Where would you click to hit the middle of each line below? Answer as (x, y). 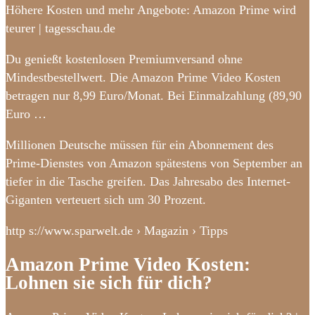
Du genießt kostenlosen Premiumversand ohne (124, 59)
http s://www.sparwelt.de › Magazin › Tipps (117, 230)
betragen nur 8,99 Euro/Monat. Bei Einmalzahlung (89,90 (154, 95)
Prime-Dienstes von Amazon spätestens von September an (154, 163)
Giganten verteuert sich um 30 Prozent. (106, 199)
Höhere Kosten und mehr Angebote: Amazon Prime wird (151, 9)
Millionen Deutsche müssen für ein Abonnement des (140, 144)
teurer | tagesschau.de (60, 28)
